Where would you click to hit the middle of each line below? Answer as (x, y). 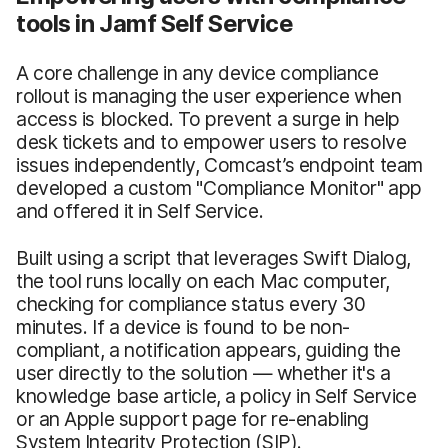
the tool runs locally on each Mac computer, (203, 280)
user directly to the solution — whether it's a (203, 372)
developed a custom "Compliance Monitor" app (219, 187)
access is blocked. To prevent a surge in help (208, 118)
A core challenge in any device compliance (197, 72)
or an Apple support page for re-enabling (193, 418)
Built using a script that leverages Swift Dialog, (214, 257)
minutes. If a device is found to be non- (183, 326)
